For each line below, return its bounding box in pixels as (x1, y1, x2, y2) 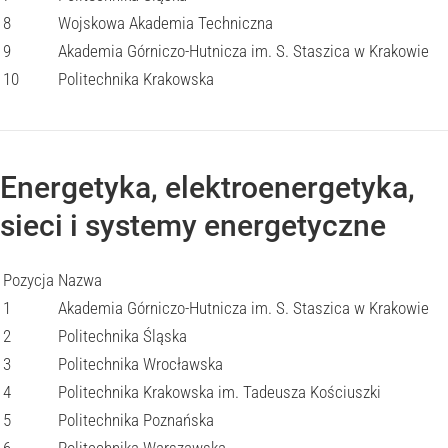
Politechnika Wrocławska (58, 354, 223, 374)
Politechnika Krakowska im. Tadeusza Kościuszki (58, 382, 381, 402)
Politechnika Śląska (58, 326, 187, 346)
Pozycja (3, 270, 54, 290)
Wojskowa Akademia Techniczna (58, 13, 273, 33)
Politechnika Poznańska (58, 410, 214, 430)
